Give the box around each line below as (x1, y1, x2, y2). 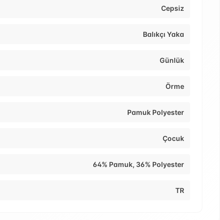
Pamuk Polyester (127, 108, 184, 117)
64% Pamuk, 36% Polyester (93, 160, 184, 169)
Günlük (160, 56, 184, 65)
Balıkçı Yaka (143, 30, 184, 39)
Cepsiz (161, 4, 184, 13)
